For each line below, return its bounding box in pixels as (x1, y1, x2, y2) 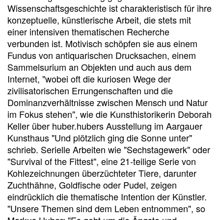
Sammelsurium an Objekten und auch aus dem (7, 60, 192, 73)
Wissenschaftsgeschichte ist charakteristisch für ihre (7, 1, 212, 14)
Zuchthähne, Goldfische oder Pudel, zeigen (7, 178, 177, 191)
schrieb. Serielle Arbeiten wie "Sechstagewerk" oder (7, 143, 210, 156)
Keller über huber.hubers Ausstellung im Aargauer (7, 119, 202, 132)
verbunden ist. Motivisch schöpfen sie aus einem (7, 37, 197, 50)
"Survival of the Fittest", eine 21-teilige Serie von (7, 155, 196, 167)
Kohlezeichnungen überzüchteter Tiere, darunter (7, 166, 196, 179)
